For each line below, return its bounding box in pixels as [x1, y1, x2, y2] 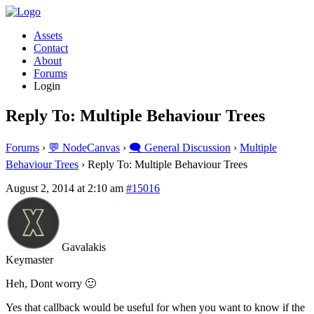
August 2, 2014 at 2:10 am [6, 182, 123, 194]
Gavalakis [62, 240, 106, 253]
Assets [34, 29, 62, 41]
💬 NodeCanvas [48, 141, 120, 153]
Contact [34, 42, 68, 54]
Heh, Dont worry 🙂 [6, 277, 96, 289]
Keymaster [6, 253, 53, 266]
